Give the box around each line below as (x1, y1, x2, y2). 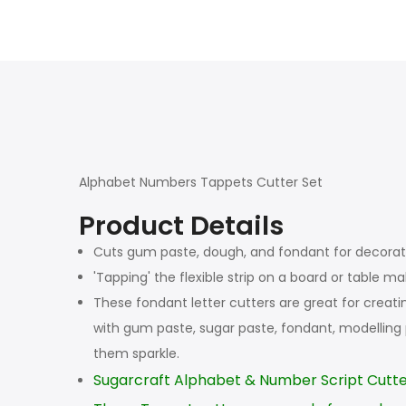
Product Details (79, 207, 284, 244)
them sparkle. (93, 343, 179, 362)
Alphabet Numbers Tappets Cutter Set (79, 172, 323, 191)
